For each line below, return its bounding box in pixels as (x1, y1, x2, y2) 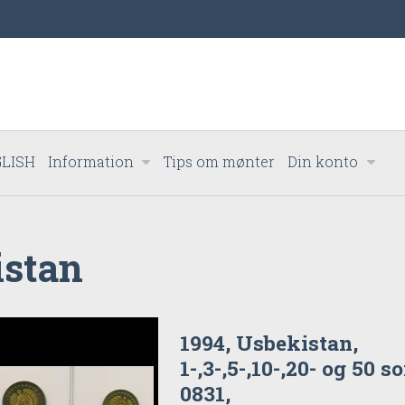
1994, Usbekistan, (180, 329, 359, 357)
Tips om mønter (163, 152, 276, 171)
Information (48, 152, 134, 171)
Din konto (287, 152, 359, 171)
